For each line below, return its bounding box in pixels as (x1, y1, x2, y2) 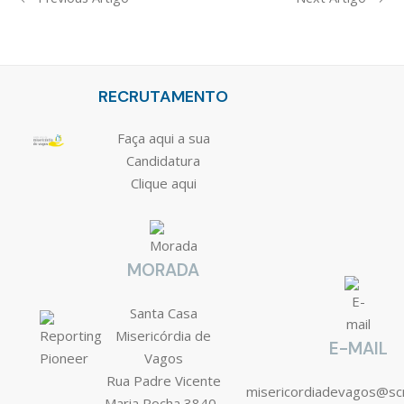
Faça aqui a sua (116, 129, 210, 148)
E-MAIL (328, 337, 388, 361)
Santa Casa (129, 303, 197, 322)
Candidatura (126, 151, 200, 170)
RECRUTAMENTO (98, 86, 228, 108)
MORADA (127, 258, 199, 281)
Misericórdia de (115, 326, 211, 344)
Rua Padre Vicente (106, 371, 221, 390)
